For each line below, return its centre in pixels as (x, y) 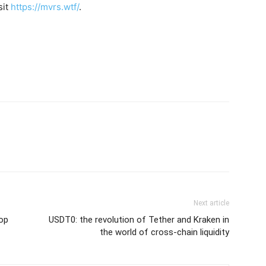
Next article (211, 203)
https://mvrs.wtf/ (45, 7)
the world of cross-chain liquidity (164, 232)
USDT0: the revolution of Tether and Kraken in (139, 220)
